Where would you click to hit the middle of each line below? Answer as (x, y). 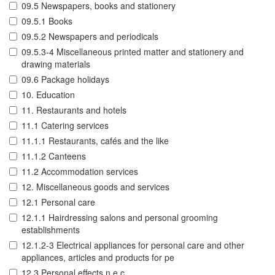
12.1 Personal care (58, 202)
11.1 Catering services (65, 126)
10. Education (48, 95)
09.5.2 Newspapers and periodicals (90, 37)
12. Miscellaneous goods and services (95, 187)
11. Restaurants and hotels (74, 110)
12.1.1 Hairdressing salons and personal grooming (120, 218)
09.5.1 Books (47, 21)
